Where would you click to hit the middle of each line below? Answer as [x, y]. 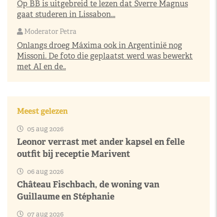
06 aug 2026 [45, 171]
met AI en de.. [41, 67]
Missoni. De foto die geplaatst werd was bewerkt [105, 56]
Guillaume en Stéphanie [66, 196]
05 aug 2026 [45, 129]
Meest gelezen [42, 111]
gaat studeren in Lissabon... [66, 14]
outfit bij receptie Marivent [74, 154]
